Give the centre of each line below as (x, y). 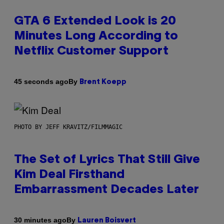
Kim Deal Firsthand (69, 175)
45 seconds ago (41, 82)
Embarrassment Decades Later (106, 190)
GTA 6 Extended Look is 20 (95, 21)
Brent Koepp (103, 82)
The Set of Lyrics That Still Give (107, 160)
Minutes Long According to (96, 36)
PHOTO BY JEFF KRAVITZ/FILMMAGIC (68, 127)
